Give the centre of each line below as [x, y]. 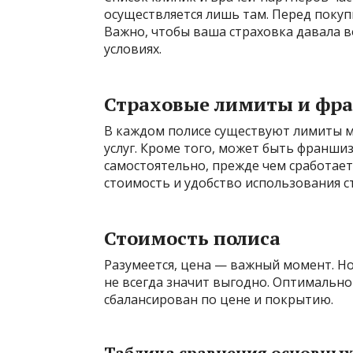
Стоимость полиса [192, 238]
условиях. [133, 48]
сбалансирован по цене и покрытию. [219, 299]
